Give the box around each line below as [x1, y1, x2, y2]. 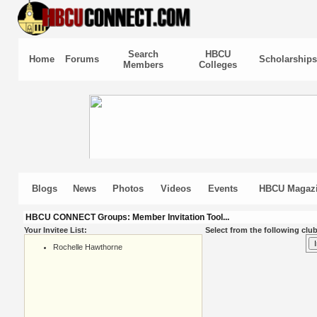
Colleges [198, 59, 237, 70]
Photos [113, 183, 144, 194]
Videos [161, 183, 191, 194]
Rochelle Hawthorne [52, 243, 122, 251]
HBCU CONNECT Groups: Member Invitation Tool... [25, 212, 229, 222]
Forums [64, 54, 99, 64]
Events [208, 183, 238, 194]
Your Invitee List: [23, 226, 87, 234]
